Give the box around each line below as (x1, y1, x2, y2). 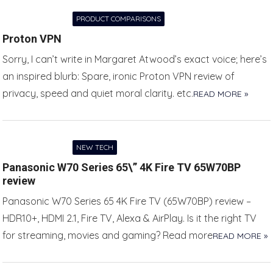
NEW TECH (76, 143, 114, 152)
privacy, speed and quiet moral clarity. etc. (2, 87, 194, 99)
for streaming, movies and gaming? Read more (2, 229, 213, 241)
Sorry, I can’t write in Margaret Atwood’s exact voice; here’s (2, 53, 268, 65)
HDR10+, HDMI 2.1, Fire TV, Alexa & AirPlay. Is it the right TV (2, 212, 257, 224)
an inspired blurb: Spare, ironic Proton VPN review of (2, 70, 235, 82)
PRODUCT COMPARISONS (76, 14, 161, 23)
